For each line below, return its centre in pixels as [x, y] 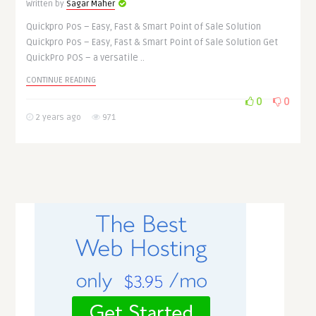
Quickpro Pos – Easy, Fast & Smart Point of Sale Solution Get [152, 42]
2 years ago [57, 117]
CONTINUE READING [61, 80]
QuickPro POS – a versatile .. [86, 58]
